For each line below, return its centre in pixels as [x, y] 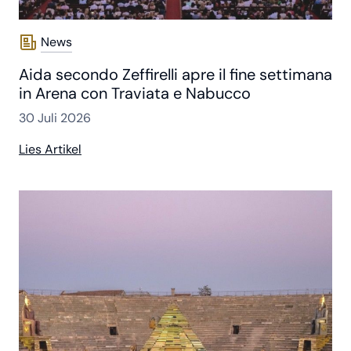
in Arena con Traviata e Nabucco [135, 93]
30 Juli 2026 [55, 118]
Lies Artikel [50, 149]
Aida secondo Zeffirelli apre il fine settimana [175, 74]
